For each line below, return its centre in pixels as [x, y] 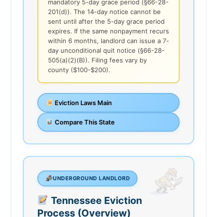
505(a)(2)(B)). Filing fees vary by [97, 60]
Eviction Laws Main [82, 102]
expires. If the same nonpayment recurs [108, 31]
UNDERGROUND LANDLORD [91, 178]
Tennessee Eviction [95, 200]
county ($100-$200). [79, 70]
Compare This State [84, 122]
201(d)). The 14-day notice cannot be [104, 11]
